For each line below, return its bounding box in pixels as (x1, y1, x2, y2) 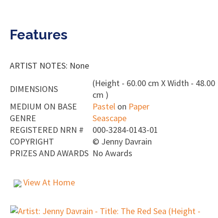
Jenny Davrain (101, 136, 152, 147)
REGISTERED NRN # (10, 124, 84, 135)
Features (10, 27, 68, 43)
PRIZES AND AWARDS (10, 147, 89, 159)
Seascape (92, 112, 127, 124)
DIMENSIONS (10, 83, 58, 94)
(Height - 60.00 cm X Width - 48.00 (92, 77, 215, 89)
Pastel (92, 101, 115, 112)
